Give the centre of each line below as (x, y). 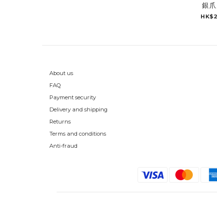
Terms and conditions (78, 134)
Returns (60, 122)
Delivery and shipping (78, 110)
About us (61, 73)
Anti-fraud (63, 146)
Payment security (73, 98)
